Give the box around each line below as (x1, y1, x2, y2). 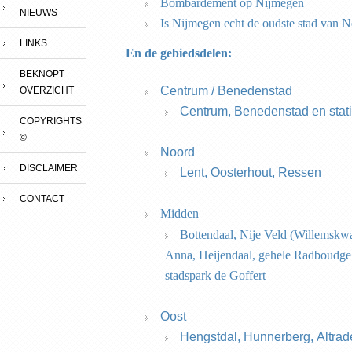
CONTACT (20, 193, 64, 204)
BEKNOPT (20, 68, 64, 79)
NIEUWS (20, 7, 57, 18)
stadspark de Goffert (165, 269, 269, 282)
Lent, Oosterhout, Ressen (180, 166, 331, 179)
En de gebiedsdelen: (126, 46, 241, 60)
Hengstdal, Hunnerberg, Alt (180, 330, 332, 343)
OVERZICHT (20, 85, 74, 96)
